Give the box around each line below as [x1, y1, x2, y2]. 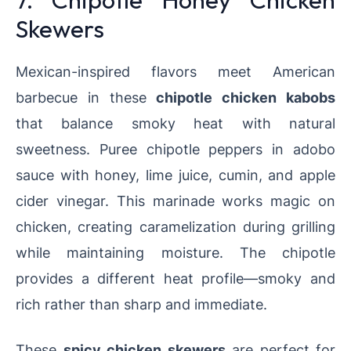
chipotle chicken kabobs [156, 89, 336, 107]
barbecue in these [16, 89, 157, 107]
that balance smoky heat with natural [16, 114, 335, 132]
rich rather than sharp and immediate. [16, 295, 267, 313]
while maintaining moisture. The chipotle [16, 244, 335, 262]
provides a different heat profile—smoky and [16, 270, 335, 288]
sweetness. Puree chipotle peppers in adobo [16, 140, 335, 158]
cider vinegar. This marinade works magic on [16, 192, 335, 210]
